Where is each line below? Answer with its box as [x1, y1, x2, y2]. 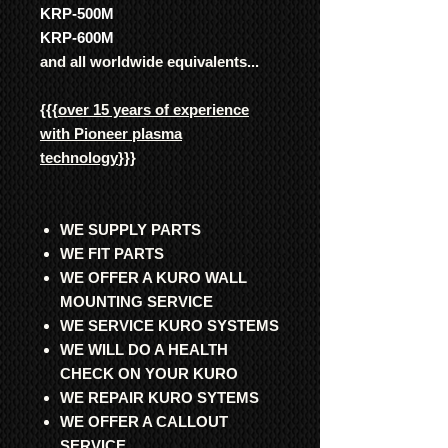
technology [40, 149, 118, 166]
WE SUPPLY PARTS [60, 221, 201, 238]
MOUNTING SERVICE [60, 293, 213, 310]
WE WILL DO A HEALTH [60, 341, 228, 358]
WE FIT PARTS [60, 245, 164, 262]
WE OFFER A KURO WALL [60, 269, 247, 286]
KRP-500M [40, 5, 114, 22]
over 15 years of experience [58, 101, 249, 118]
